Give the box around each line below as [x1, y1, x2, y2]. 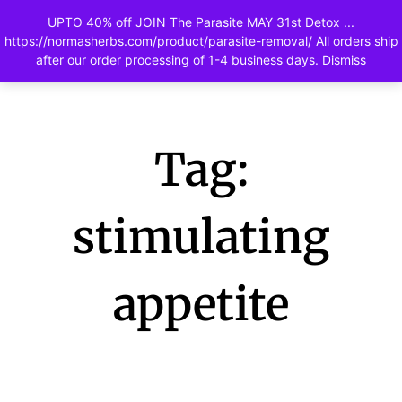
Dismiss [322, 52, 366, 67]
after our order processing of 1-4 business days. [36, 52, 322, 67]
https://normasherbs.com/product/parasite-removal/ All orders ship [4, 33, 398, 48]
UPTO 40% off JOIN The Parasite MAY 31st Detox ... [48, 14, 354, 30]
